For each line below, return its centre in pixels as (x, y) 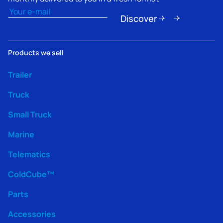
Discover (139, 18)
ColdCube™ (31, 174)
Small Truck (30, 114)
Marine (21, 134)
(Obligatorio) (52, 9)
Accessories (32, 214)
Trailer (20, 74)
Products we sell (36, 53)
